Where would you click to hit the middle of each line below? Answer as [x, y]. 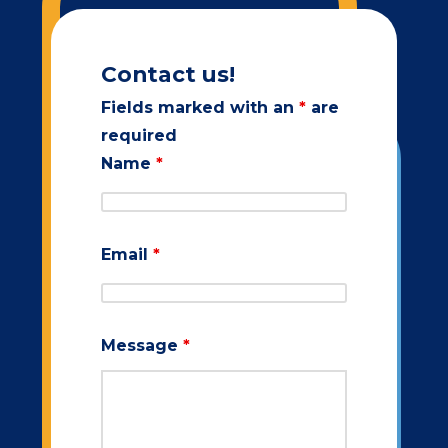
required [138, 135]
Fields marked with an [199, 107]
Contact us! [167, 73]
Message [141, 345]
